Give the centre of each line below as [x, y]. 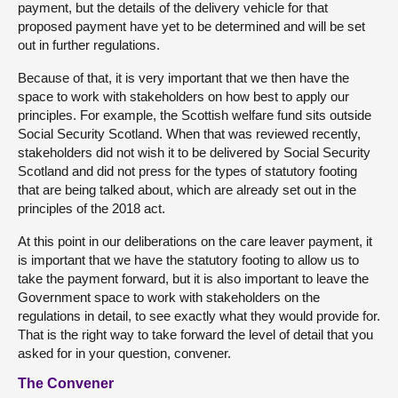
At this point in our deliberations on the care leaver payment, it [195, 241]
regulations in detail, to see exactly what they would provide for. [199, 316]
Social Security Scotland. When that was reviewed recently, [189, 134]
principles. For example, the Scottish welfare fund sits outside [195, 115]
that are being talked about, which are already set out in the [187, 190]
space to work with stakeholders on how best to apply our [183, 96]
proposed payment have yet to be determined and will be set [191, 26]
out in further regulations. [89, 45]
